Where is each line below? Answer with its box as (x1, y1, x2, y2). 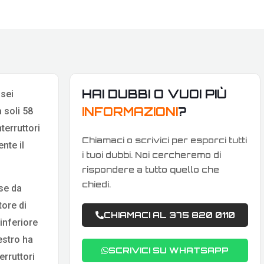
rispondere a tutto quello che (82, 164, 219, 175)
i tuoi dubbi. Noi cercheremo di (82, 150, 221, 160)
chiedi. (82, 179, 111, 190)
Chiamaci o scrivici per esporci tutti (82, 135, 247, 146)
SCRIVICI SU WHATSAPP (108, 245, 229, 256)
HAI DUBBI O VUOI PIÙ (82, 87, 227, 102)
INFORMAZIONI (82, 104, 178, 120)
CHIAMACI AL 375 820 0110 (103, 210, 235, 220)
